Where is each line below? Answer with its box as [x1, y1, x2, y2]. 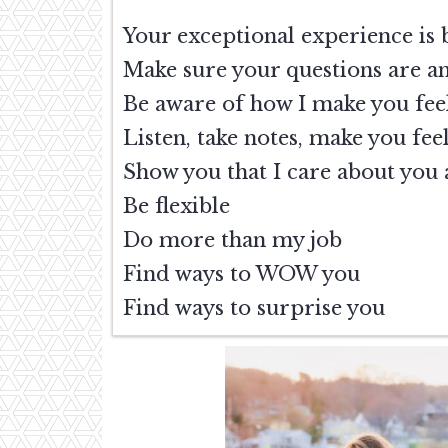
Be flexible [123, 194, 230, 219]
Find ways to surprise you [123, 296, 385, 321]
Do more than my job [123, 228, 342, 253]
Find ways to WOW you [123, 262, 360, 287]
